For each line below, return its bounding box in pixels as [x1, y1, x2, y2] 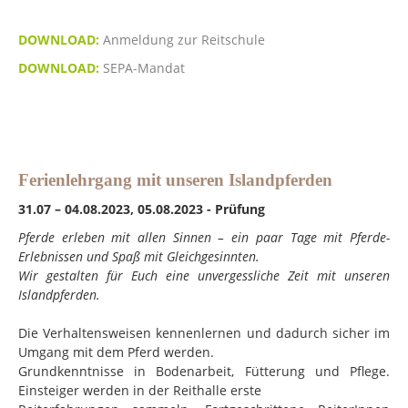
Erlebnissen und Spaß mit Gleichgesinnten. [18, 247, 260, 265]
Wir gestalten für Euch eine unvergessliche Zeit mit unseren [18, 266, 390, 284]
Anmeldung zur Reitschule [103, 30, 265, 48]
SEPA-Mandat [103, 58, 185, 76]
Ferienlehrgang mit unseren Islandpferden [18, 169, 332, 189]
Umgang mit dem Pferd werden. [18, 342, 214, 361]
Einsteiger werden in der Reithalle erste [18, 381, 261, 399]
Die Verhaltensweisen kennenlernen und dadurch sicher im [18, 323, 390, 342]
